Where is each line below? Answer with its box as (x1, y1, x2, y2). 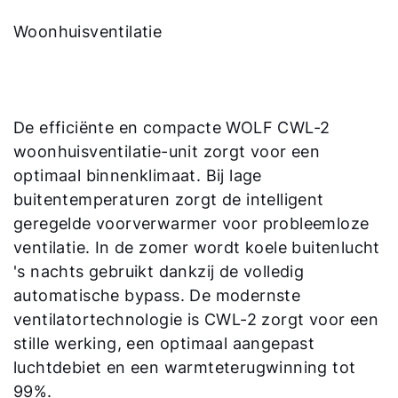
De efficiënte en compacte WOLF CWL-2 (13, 118, 330, 138)
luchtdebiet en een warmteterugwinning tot (13, 358, 356, 378)
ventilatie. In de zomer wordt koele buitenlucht (13, 238, 380, 258)
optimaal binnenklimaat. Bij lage (13, 166, 262, 186)
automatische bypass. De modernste (13, 286, 301, 306)
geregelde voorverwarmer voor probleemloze (13, 214, 370, 234)
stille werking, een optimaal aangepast (13, 334, 315, 354)
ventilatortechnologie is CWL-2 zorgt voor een (13, 310, 378, 330)
